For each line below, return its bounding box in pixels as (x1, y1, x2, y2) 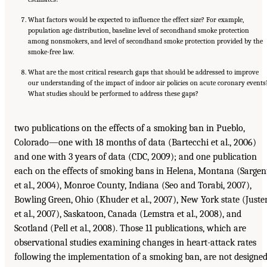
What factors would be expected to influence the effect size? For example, (28, 15, 244, 24)
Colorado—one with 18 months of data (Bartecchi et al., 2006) (14, 136, 256, 148)
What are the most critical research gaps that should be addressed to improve (28, 67, 259, 76)
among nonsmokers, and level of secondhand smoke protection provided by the (28, 36, 263, 45)
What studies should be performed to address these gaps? (28, 89, 198, 98)
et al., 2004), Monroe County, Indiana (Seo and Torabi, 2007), (14, 179, 252, 191)
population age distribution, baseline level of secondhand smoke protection (28, 26, 249, 35)
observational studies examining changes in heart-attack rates (14, 237, 256, 248)
